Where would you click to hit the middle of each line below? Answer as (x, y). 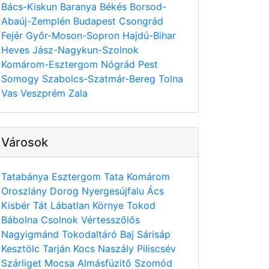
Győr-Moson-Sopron (74, 35)
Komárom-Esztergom (51, 64)
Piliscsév (156, 249)
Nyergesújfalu (114, 191)
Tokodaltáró (91, 234)
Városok (25, 142)
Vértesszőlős (110, 220)
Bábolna (21, 220)
